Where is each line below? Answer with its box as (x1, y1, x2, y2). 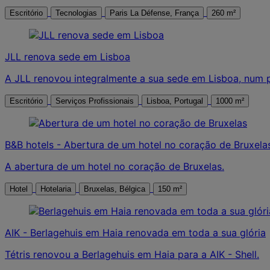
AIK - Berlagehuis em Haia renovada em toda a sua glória (5, 226, 266, 239)
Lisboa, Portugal (174, 96, 203, 105)
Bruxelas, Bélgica (119, 184, 145, 193)
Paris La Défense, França (175, 8, 199, 17)
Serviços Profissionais (55, 96, 134, 105)
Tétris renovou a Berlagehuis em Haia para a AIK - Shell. (5, 248, 259, 260)
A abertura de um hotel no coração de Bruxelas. (5, 160, 224, 172)
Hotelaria (40, 184, 71, 193)
